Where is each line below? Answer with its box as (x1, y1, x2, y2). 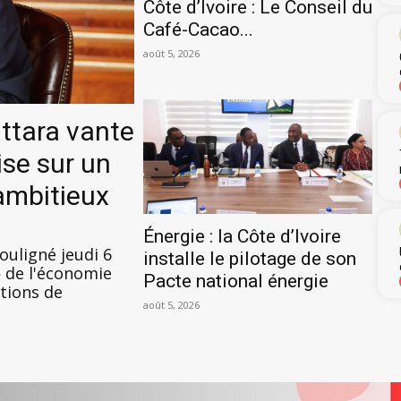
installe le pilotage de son (142, 247, 356, 269)
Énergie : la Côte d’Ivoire (142, 225, 341, 247)
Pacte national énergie (142, 269, 328, 292)
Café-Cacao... (142, 18, 253, 40)
